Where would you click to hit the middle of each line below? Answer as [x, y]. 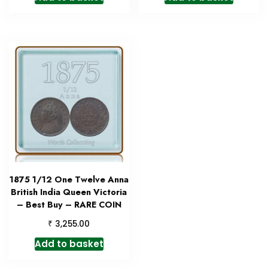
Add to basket [69, 243]
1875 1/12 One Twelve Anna [69, 179]
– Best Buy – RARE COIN [69, 204]
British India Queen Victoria [69, 192]
